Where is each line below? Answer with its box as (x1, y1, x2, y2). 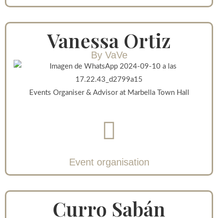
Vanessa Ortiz (47, 27, 171, 54)
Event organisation (69, 157, 149, 168)
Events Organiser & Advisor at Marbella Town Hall (29, 89, 189, 97)
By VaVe (91, 50, 127, 61)
